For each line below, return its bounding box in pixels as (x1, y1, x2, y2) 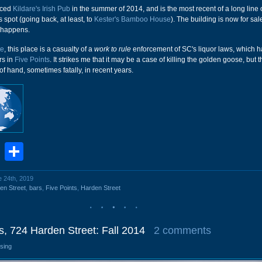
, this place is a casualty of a (4, 45, 94, 53)
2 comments (154, 225, 211, 236)
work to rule (94, 45, 131, 53)
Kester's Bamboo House (94, 15, 171, 23)
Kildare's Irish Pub (13, 5, 70, 13)
